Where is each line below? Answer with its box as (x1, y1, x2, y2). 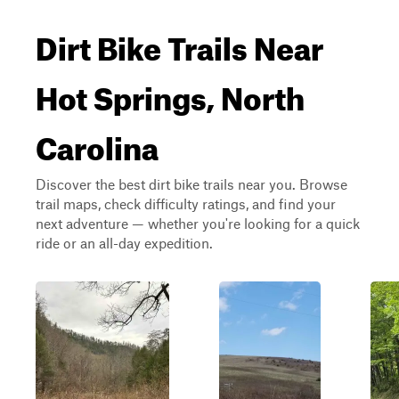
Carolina (36, 118, 159, 167)
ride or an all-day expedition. (36, 234, 213, 251)
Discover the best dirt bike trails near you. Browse (36, 175, 347, 192)
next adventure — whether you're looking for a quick (36, 215, 360, 232)
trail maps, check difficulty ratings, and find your (36, 195, 336, 212)
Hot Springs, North (36, 68, 305, 118)
